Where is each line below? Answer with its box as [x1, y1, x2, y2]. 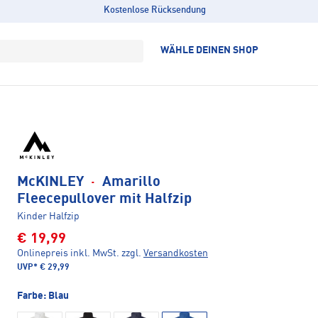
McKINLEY [17, 175, 87, 190]
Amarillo [99, 175, 160, 190]
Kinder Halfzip [17, 212, 79, 222]
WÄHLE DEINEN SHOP [160, 45, 258, 55]
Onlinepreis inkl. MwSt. [17, 248, 119, 259]
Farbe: [17, 291, 48, 302]
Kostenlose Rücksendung [103, 6, 206, 15]
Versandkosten [143, 248, 208, 259]
